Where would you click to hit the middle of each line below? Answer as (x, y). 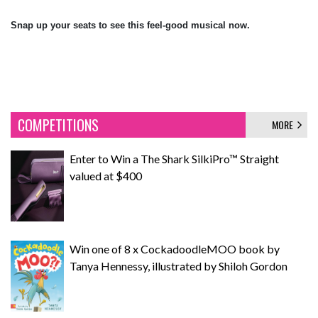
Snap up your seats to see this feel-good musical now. (132, 25)
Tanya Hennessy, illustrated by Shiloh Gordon (179, 265)
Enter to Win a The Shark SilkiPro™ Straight (174, 158)
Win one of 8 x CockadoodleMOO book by (175, 248)
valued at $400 (106, 175)
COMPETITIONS (58, 125)
